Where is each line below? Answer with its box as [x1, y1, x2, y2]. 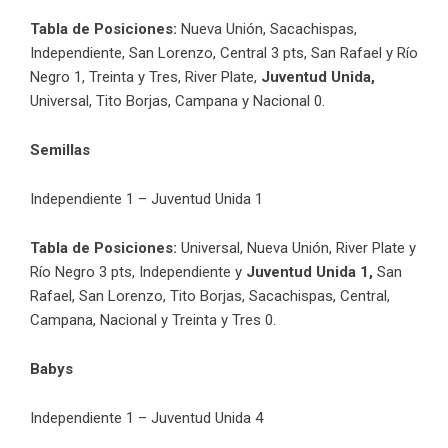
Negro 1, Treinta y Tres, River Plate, [30, 67, 257, 86]
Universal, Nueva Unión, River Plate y [177, 238, 416, 257]
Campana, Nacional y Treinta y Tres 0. [30, 310, 276, 329]
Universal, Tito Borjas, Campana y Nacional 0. [30, 91, 325, 110]
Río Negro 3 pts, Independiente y [30, 262, 246, 281]
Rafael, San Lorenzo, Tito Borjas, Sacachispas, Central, [30, 286, 390, 305]
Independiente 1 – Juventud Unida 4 [30, 408, 263, 427]
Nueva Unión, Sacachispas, [177, 19, 357, 38]
